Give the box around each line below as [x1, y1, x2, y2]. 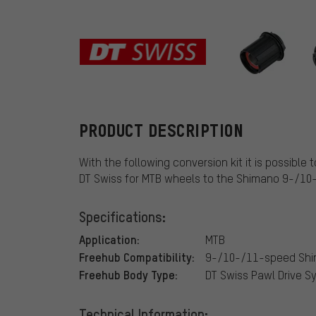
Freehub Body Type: [79, 267, 178, 283]
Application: [79, 231, 140, 248]
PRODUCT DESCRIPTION [79, 121, 244, 141]
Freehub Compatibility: [79, 249, 195, 265]
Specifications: [79, 207, 166, 226]
